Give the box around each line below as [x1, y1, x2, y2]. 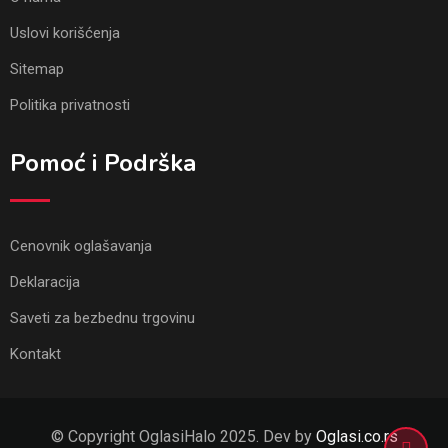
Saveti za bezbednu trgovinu [10, 309, 195, 327]
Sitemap [10, 60, 64, 78]
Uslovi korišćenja [10, 24, 120, 42]
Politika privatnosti [10, 96, 130, 114]
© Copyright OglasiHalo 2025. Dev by [50, 427, 316, 446]
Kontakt [10, 345, 61, 363]
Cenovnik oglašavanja [10, 237, 152, 255]
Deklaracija [10, 273, 80, 291]
